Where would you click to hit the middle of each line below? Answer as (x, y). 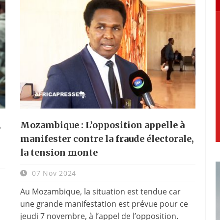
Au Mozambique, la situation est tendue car (100, 191)
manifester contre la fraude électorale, (107, 138)
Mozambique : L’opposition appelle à (102, 125)
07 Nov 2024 (53, 173)
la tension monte (59, 152)
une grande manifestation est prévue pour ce (104, 204)
